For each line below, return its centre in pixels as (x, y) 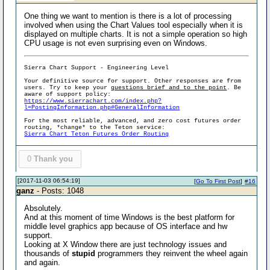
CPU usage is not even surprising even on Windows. (116, 43)
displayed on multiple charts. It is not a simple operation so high (136, 34)
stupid (84, 253)
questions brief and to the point (169, 88)
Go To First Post (218, 181)
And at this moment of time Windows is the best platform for (130, 217)
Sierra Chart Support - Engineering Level (97, 68)
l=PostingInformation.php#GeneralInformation (102, 108)
